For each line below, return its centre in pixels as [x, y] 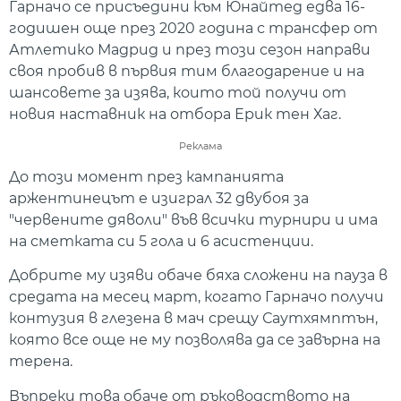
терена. [41, 362]
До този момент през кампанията [146, 176]
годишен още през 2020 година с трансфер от [193, 28]
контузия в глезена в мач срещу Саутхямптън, [193, 319]
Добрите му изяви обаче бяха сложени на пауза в [198, 276]
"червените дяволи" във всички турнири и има [193, 219]
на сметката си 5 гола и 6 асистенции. [161, 241]
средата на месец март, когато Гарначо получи [196, 297]
